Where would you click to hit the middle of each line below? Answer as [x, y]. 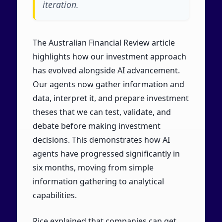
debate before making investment [96, 126]
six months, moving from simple [93, 168]
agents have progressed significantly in [106, 154]
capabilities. [55, 195]
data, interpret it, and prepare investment [111, 98]
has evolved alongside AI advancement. [106, 71]
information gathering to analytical [98, 182]
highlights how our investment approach [109, 57]
